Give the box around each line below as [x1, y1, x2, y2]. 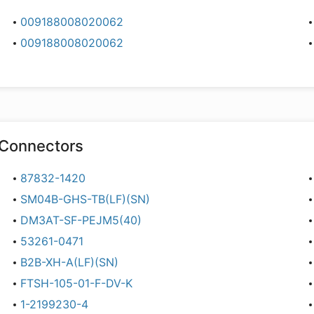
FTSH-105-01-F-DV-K [20, 276, 133, 290]
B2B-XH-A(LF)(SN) [20, 255, 119, 269]
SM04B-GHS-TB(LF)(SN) [20, 192, 151, 206]
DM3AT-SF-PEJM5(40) [20, 213, 142, 227]
